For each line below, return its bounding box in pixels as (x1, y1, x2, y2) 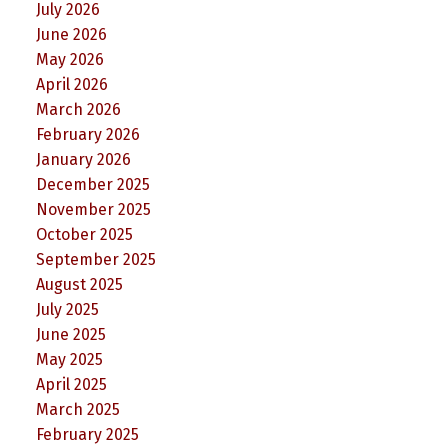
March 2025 (35, 400, 120, 420)
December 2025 (35, 175, 150, 195)
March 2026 (35, 100, 121, 120)
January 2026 (35, 150, 131, 170)
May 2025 (35, 350, 103, 370)
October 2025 (35, 225, 133, 245)
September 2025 (35, 250, 156, 270)
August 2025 (35, 275, 123, 295)
